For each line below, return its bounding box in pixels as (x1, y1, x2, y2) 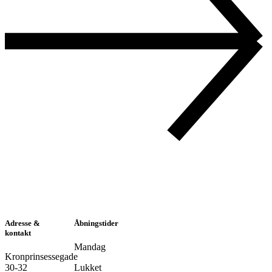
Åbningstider (74, 218, 118, 228)
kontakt (5, 228, 31, 237)
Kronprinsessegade (5, 251, 78, 262)
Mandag (74, 242, 106, 253)
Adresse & (5, 218, 40, 228)
